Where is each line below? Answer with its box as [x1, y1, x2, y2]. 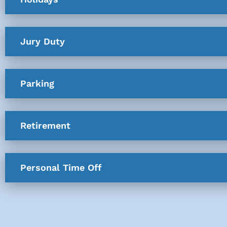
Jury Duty [20, 35, 65, 47]
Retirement [20, 120, 70, 131]
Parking [20, 78, 54, 89]
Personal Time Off [20, 162, 102, 173]
